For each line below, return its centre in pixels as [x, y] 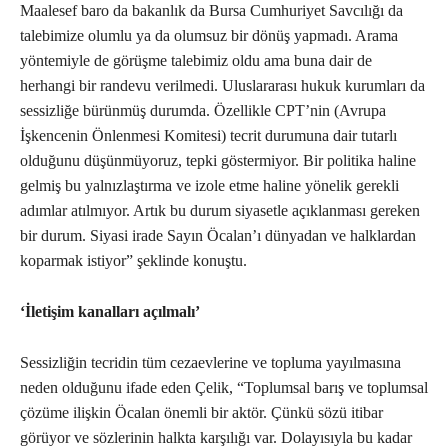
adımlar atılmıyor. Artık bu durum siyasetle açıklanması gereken [220, 211]
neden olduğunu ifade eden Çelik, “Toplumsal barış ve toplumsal [224, 388]
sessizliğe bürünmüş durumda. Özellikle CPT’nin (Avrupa [203, 111]
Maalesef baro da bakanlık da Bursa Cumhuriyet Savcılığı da [211, 11]
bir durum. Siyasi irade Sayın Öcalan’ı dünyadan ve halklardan [218, 236]
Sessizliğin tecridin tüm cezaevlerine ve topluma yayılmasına [210, 363]
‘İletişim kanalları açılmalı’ [110, 312]
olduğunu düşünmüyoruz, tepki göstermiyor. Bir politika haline [218, 161]
